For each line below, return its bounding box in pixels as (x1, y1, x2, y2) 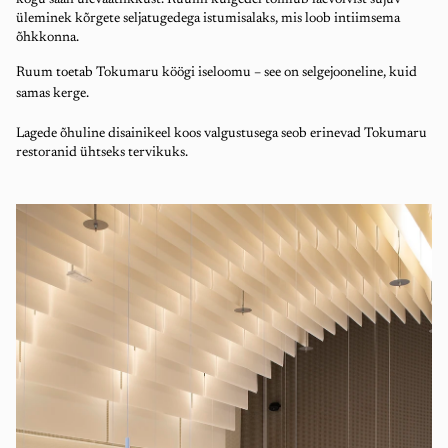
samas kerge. (16, 87, 92, 102)
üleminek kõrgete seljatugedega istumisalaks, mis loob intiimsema (16, 12, 400, 27)
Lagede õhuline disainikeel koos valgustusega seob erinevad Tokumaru (16, 127, 427, 142)
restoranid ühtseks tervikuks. (16, 146, 188, 161)
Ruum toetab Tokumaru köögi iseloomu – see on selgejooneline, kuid (16, 66, 417, 81)
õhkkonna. (16, 31, 79, 46)
